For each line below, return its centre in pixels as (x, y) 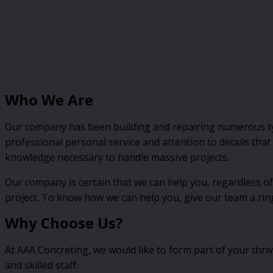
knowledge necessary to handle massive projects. (117, 158)
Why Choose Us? (64, 223)
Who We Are (49, 100)
